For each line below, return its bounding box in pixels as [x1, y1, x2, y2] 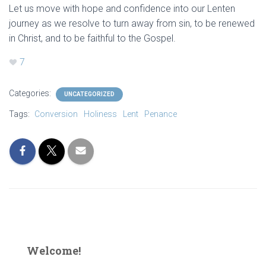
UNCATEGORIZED [64, 91, 115, 98]
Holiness [84, 109, 117, 119]
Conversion [34, 109, 78, 119]
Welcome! [27, 243, 81, 258]
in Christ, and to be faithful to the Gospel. [9, 33, 178, 45]
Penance [144, 109, 177, 119]
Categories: [9, 88, 53, 99]
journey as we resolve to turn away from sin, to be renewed [9, 18, 255, 30]
